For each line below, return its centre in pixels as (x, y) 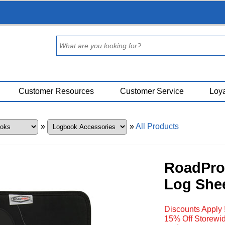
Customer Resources (57, 91)
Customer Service (152, 91)
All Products (157, 126)
